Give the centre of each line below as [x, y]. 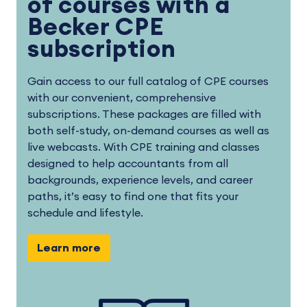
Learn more [69, 248]
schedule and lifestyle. [85, 213]
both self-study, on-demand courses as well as [148, 131]
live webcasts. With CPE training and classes [144, 147]
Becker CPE [96, 27]
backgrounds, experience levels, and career [140, 180]
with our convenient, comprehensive [122, 98]
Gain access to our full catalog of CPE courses [148, 81]
